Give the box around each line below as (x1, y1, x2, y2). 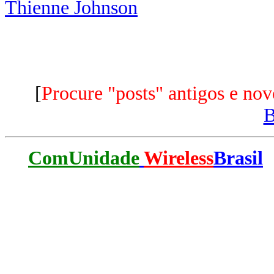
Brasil (213, 147, 263, 169)
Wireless (144, 147, 213, 169)
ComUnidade (28, 147, 139, 169)
